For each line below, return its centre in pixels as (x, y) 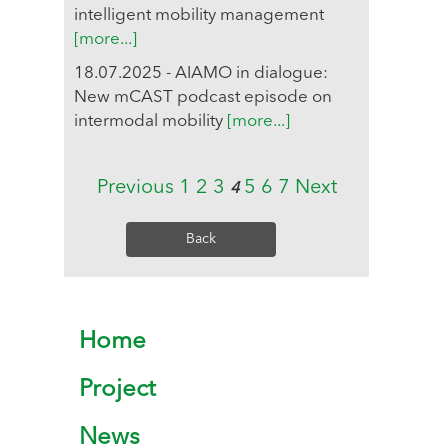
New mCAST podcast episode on (203, 97)
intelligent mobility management (199, 15)
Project (117, 390)
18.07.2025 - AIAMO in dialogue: (201, 73)
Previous (135, 188)
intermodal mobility (150, 121)
